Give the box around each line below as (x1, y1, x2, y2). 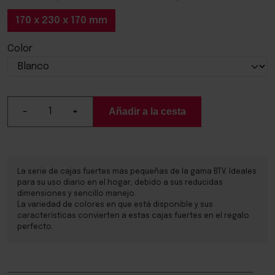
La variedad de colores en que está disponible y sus (17, 201, 213, 209)
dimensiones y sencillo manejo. (17, 190, 136, 198)
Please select (7, 87, 72, 98)
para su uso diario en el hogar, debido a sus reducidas (17, 179, 223, 187)
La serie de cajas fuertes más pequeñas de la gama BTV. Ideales (17, 168, 257, 176)
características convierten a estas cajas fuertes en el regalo (17, 212, 249, 220)
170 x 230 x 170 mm (15, 15, 107, 26)
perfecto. (17, 223, 53, 231)
